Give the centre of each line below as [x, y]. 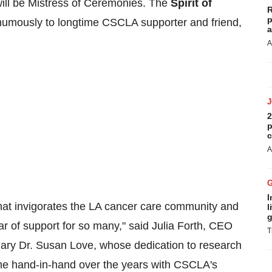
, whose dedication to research [168, 245]
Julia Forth [177, 226]
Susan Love [65, 245]
